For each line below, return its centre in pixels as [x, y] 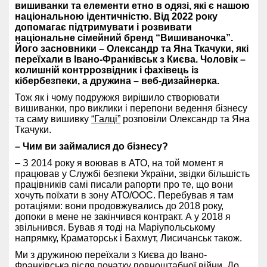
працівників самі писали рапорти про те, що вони [124, 184]
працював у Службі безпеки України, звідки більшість [132, 173]
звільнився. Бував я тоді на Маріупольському [115, 227]
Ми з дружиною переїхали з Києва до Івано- [111, 254]
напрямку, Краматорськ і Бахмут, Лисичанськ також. [128, 238]
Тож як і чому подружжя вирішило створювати [117, 97]
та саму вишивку [53, 119]
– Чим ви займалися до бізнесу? [91, 146]
